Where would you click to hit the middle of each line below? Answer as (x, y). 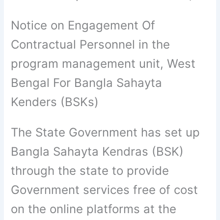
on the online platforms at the (94, 209)
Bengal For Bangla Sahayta (87, 82)
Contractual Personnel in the (91, 44)
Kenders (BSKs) (55, 102)
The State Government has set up (106, 132)
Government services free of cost (105, 190)
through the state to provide (90, 170)
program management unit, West (103, 63)
